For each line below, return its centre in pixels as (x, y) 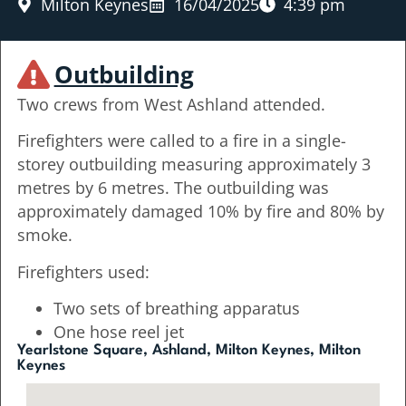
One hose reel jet (118, 332)
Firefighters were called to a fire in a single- (181, 141)
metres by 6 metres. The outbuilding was (173, 188)
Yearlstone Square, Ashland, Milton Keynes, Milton (188, 351)
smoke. (49, 235)
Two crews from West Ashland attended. (171, 104)
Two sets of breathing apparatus (176, 309)
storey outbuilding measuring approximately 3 (193, 164)
